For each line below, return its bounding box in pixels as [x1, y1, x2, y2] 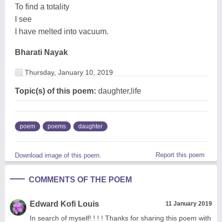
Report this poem [156, 151, 205, 159]
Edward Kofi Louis [30, 199, 99, 208]
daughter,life [96, 86, 141, 95]
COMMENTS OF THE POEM [29, 175, 132, 184]
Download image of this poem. [15, 151, 102, 159]
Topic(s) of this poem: [15, 86, 96, 95]
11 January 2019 [166, 200, 212, 207]
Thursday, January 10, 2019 [23, 68, 113, 76]
